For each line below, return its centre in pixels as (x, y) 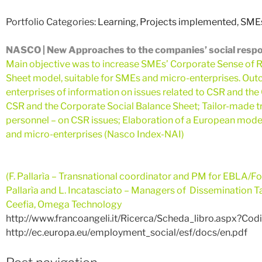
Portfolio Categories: (52, 22)
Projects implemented (188, 22)
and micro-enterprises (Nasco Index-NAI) (95, 135)
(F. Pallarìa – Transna (49, 177)
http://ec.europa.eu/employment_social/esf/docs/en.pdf (127, 233)
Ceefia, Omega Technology (64, 205)
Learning (117, 22)
